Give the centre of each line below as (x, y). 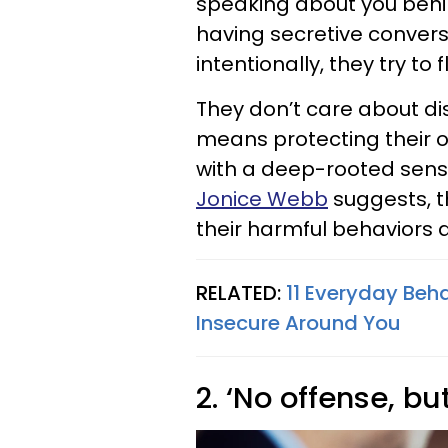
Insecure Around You (298, 322)
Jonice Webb (262, 198)
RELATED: (241, 292)
